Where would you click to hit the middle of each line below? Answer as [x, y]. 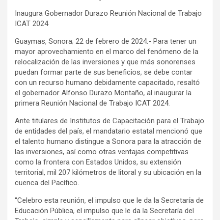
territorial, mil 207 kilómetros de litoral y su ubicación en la [108, 173]
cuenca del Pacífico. [47, 183]
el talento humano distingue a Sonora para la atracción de [108, 142]
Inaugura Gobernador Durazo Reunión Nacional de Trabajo [108, 14]
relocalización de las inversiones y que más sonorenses [105, 62]
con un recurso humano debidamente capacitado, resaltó [107, 83]
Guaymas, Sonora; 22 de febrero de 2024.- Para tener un [106, 41]
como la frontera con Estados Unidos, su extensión [98, 162]
